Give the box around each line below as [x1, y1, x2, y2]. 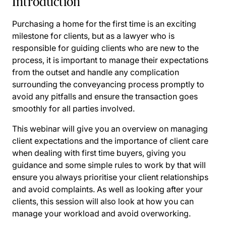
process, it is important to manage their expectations [12, 55, 208, 65]
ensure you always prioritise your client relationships [12, 172, 208, 182]
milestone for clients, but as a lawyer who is [12, 31, 175, 41]
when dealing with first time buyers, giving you [12, 148, 186, 158]
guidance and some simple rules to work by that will [12, 160, 206, 170]
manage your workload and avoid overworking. [12, 208, 191, 218]
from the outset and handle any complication [12, 67, 179, 77]
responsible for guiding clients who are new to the [12, 43, 199, 53]
